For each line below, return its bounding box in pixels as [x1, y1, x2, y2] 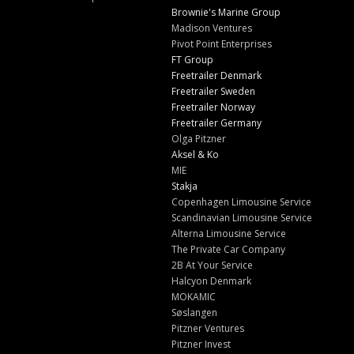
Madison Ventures [171, 21, 252, 36]
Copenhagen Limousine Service [171, 195, 311, 209]
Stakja [171, 179, 198, 194]
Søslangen [171, 306, 217, 320]
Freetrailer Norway [171, 100, 255, 115]
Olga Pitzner [171, 132, 226, 146]
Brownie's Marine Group [171, 6, 281, 20]
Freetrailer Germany [171, 116, 262, 130]
